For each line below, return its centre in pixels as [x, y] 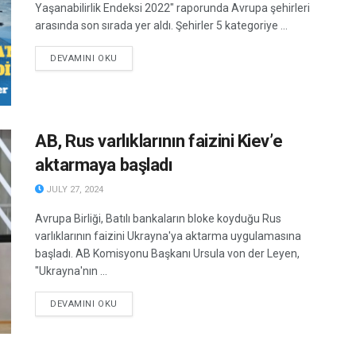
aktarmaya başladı [104, 164]
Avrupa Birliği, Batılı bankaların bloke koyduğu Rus [158, 218]
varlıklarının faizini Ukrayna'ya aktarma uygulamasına [168, 236]
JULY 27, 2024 [74, 189]
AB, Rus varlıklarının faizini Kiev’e [159, 141]
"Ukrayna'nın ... [71, 271]
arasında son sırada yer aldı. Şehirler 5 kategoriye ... [161, 25]
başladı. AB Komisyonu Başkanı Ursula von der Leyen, [167, 253]
